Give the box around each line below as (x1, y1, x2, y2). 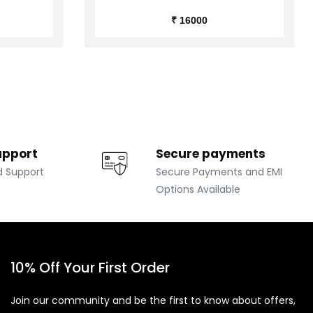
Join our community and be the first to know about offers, (10, 293, 296, 307)
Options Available (156, 182, 241, 196)
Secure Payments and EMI (156, 164, 283, 179)
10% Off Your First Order (10, 257, 170, 277)
